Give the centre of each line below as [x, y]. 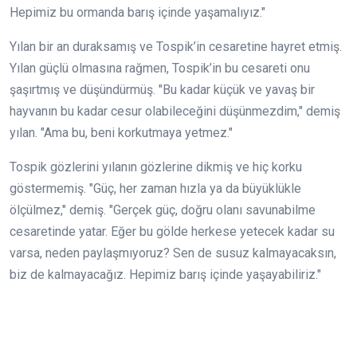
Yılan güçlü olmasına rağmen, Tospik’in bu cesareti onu [160, 68]
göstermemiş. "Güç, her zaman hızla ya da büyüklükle [155, 188]
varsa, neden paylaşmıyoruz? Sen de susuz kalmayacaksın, [173, 253]
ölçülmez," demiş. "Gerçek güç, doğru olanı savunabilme [163, 210]
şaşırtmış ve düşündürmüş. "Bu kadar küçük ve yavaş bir [162, 89]
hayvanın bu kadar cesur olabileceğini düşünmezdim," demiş [175, 111]
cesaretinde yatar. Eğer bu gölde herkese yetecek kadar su [172, 231]
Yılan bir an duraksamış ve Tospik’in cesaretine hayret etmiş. [176, 46]
